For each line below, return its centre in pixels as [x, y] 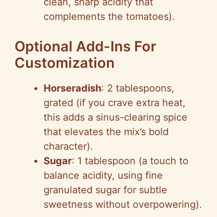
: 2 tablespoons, [138, 88]
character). [68, 146]
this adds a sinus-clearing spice [116, 117]
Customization [65, 62]
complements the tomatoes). [109, 16]
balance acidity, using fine [103, 175]
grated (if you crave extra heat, [115, 102]
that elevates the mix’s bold [106, 132]
